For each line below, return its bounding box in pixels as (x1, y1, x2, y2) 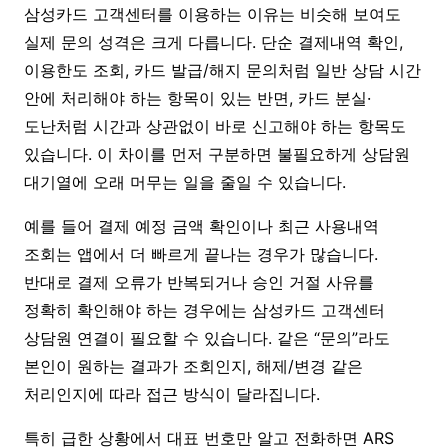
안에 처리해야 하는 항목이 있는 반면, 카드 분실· (24, 87, 371, 108)
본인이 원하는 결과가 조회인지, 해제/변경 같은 (24, 355, 363, 376)
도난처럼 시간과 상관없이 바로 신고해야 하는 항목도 (24, 115, 406, 136)
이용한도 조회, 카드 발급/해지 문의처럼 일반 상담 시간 (24, 59, 421, 80)
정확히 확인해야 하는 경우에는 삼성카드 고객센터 (24, 299, 385, 320)
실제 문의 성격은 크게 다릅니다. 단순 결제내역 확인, (24, 31, 403, 52)
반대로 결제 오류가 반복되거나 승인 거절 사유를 (24, 271, 374, 292)
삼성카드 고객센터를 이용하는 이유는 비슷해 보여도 (24, 3, 401, 24)
